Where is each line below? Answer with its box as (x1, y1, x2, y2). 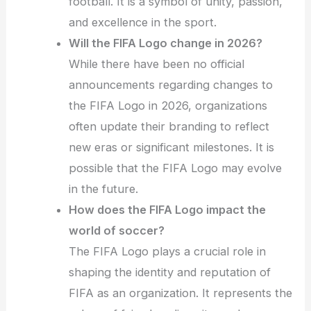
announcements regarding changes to (69, 77, 274, 92)
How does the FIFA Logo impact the (69, 202, 267, 217)
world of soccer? (69, 223, 165, 237)
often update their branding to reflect (69, 119, 270, 133)
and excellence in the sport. (69, 15, 217, 29)
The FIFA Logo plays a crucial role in (69, 244, 267, 258)
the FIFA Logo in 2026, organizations (69, 98, 268, 112)
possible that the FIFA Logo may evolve (69, 160, 283, 175)
